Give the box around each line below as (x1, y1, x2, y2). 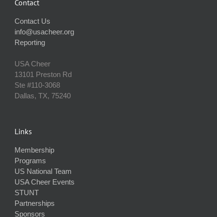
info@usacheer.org (15, 27, 74, 36)
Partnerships (15, 199, 55, 207)
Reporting (15, 38, 45, 46)
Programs (15, 156, 46, 165)
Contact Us (15, 16, 50, 25)
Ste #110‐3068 (15, 80, 60, 89)
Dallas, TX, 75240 (15, 91, 71, 100)
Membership (15, 145, 54, 154)
